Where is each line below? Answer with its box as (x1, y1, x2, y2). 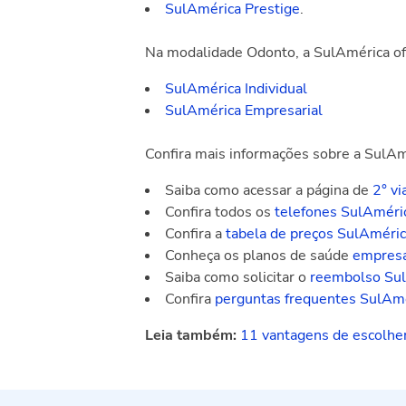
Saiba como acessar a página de (165, 180, 372, 200)
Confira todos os (165, 202, 275, 222)
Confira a (165, 224, 226, 244)
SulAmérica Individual (165, 79, 307, 99)
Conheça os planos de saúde (165, 246, 353, 266)
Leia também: (145, 325, 240, 345)
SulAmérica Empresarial (165, 101, 323, 121)
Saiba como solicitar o (165, 267, 310, 287)
